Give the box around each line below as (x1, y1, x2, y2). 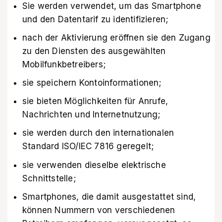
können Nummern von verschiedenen (22, 205, 175, 215)
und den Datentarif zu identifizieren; (22, 14, 168, 24)
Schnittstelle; (22, 173, 76, 183)
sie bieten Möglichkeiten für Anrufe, (22, 96, 168, 107)
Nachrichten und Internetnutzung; (22, 110, 161, 120)
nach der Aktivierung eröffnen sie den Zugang (22, 32, 211, 43)
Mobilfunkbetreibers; (22, 59, 106, 69)
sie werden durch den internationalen (22, 128, 174, 138)
